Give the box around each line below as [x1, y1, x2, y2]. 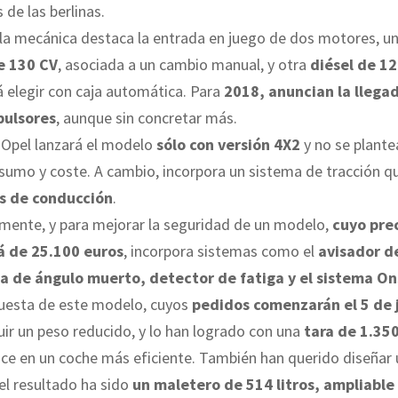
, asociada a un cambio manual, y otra [58, 54, 310, 76]
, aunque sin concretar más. [56, 107, 237, 129]
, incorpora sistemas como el [123, 241, 318, 262]
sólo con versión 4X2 [153, 134, 300, 155]
